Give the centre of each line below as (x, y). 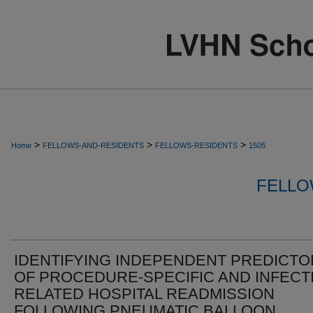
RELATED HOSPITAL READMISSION (144, 294)
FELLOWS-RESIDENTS (196, 145)
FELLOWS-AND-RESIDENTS (93, 145)
